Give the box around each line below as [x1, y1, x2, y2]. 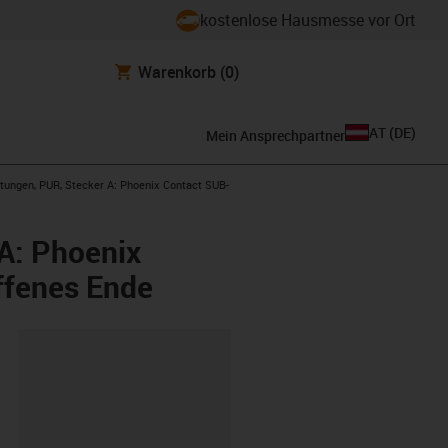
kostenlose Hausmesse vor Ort [200, 9, 416, 31]
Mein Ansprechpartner [206, 125, 345, 145]
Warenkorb [138, 60, 216, 83]
